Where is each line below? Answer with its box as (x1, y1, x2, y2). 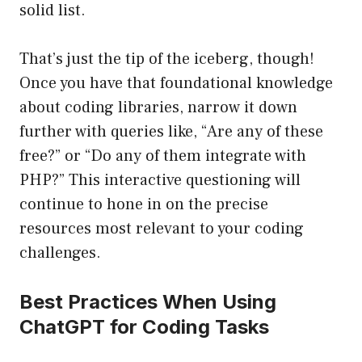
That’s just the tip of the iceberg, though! (19, 48, 314, 70)
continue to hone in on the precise (19, 194, 268, 216)
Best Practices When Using (19, 290, 276, 314)
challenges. (19, 242, 101, 264)
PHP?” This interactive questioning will (19, 170, 301, 192)
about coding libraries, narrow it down (19, 97, 297, 119)
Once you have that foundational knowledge (19, 73, 333, 95)
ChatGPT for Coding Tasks (19, 315, 269, 339)
